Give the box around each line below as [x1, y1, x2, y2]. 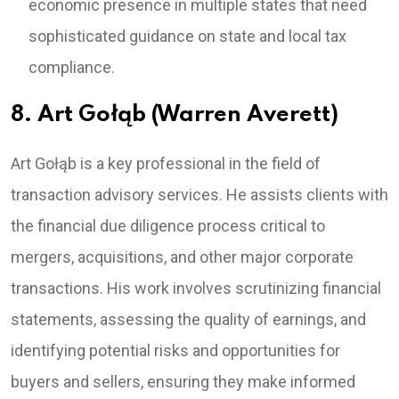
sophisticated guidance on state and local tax [28, 27, 346, 46]
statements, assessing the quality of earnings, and [11, 310, 366, 330]
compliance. [28, 58, 115, 77]
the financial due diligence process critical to [11, 216, 325, 236]
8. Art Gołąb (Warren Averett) [11, 104, 338, 127]
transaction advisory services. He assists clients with [11, 185, 388, 205]
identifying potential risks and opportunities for [11, 341, 340, 361]
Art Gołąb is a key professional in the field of [11, 154, 321, 174]
